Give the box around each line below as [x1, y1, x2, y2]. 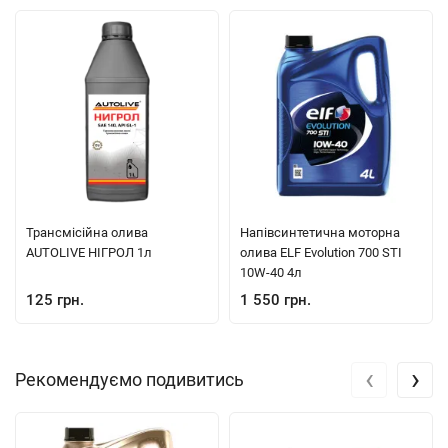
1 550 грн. [240, 291, 311, 310]
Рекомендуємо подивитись [15, 369, 244, 391]
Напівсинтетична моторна [240, 225, 400, 241]
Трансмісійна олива [26, 225, 148, 241]
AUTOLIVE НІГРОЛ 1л [26, 245, 152, 261]
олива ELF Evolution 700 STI [240, 245, 402, 261]
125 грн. [26, 291, 84, 310]
